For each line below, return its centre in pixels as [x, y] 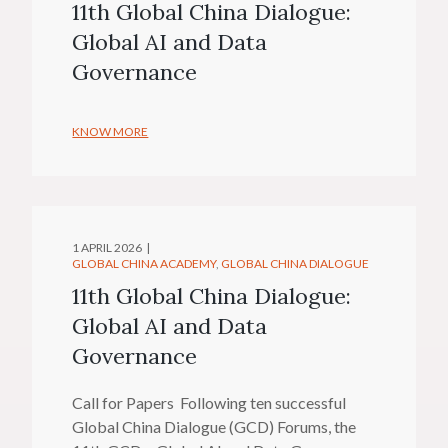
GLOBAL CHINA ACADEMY [144, 263]
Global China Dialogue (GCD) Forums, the [214, 426]
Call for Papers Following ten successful [209, 402]
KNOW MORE [110, 131]
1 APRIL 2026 [107, 247]
